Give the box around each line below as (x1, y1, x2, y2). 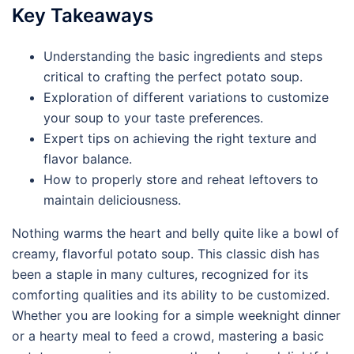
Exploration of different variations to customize (43, 89, 329, 105)
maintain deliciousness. (43, 192, 181, 208)
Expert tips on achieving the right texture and (43, 130, 317, 146)
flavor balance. (43, 151, 132, 167)
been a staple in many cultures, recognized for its (12, 266, 308, 282)
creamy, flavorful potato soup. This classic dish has (12, 246, 319, 262)
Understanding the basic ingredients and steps (43, 48, 322, 64)
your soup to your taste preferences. (43, 110, 263, 126)
